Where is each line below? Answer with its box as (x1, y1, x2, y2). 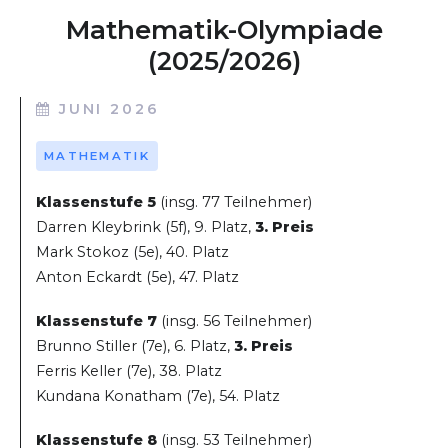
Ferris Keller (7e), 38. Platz (36, 362, 222, 381)
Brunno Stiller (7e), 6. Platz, (36, 337, 234, 356)
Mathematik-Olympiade (65, 14, 383, 47)
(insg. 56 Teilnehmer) (157, 312, 312, 331)
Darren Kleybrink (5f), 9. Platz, (36, 217, 255, 236)
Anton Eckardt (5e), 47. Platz (36, 267, 239, 286)
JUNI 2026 (58, 99, 160, 118)
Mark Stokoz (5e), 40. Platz (36, 242, 229, 261)
